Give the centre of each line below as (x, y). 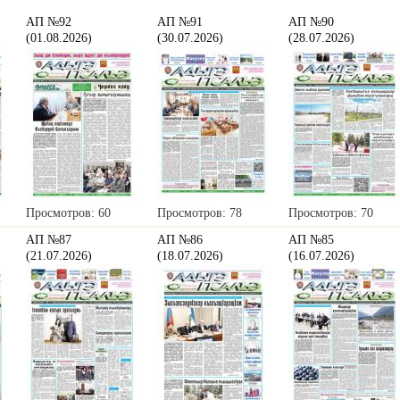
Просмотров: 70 (331, 212)
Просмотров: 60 (68, 212)
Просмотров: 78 (200, 212)
